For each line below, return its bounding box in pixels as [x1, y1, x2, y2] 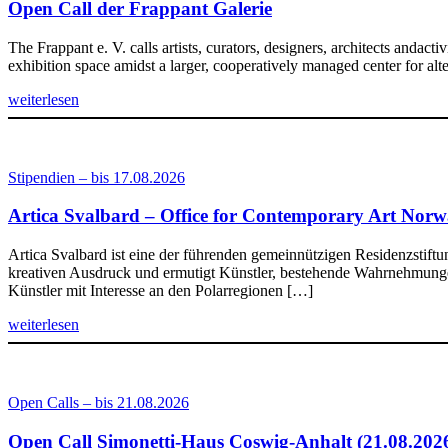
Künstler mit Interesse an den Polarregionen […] [8, 282, 313, 300]
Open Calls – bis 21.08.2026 [8, 394, 189, 412]
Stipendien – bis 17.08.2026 [8, 168, 185, 186]
